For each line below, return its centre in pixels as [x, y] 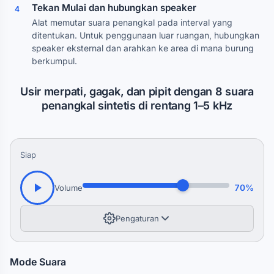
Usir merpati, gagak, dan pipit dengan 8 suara [137, 91]
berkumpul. [54, 61]
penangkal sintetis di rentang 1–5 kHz [137, 106]
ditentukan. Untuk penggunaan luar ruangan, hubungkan [146, 35]
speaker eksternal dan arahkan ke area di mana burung [143, 48]
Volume [68, 188]
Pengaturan [137, 218]
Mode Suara [38, 262]
